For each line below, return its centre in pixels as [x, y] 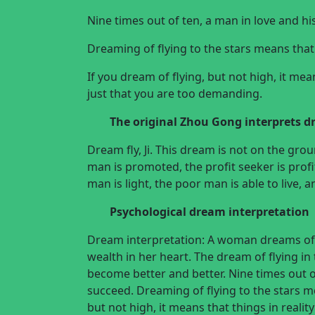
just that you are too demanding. [175, 94]
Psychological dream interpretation [210, 212]
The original [145, 122]
